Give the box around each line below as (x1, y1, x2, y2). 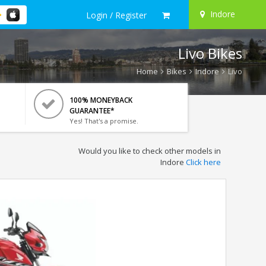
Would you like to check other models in (78, 145, 221, 156)
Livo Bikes (178, 43, 242, 63)
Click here (185, 157, 221, 167)
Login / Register (86, 9, 147, 21)
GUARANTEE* (69, 106, 115, 116)
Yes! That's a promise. (69, 116, 138, 125)
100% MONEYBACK (69, 95, 132, 105)
